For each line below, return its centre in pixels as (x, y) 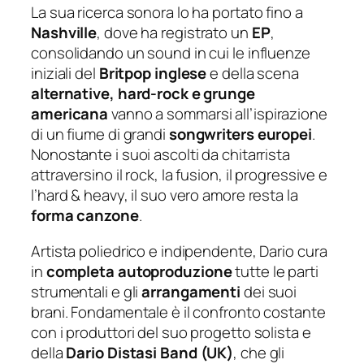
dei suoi (269, 291)
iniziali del (65, 74)
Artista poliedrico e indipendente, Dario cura (179, 251)
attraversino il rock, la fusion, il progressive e (180, 175)
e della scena (253, 74)
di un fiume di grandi (100, 134)
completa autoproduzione (139, 271)
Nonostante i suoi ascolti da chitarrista (160, 155)
